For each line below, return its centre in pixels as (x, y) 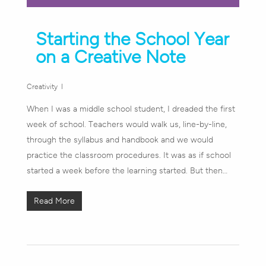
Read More (54, 201)
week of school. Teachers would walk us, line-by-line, (126, 124)
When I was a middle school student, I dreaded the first (131, 109)
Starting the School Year (132, 39)
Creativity (42, 86)
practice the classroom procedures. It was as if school (129, 155)
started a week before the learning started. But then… (127, 170)
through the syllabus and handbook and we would (120, 140)
